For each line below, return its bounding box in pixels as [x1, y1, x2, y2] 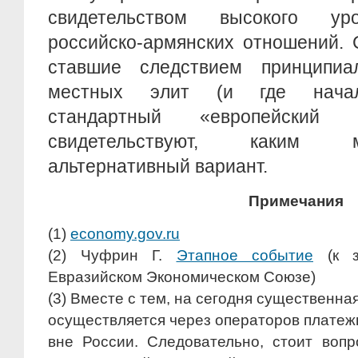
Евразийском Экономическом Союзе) [48, 268, 316, 285]
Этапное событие [176, 246, 313, 264]
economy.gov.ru [70, 225, 180, 242]
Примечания [248, 192, 344, 209]
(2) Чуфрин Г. [48, 246, 177, 264]
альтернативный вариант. [48, 156, 268, 177]
